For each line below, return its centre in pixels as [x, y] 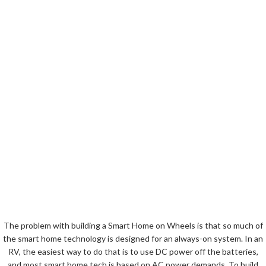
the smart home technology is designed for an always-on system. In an [133, 238]
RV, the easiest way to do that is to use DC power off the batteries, [133, 251]
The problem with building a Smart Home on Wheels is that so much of [133, 225]
